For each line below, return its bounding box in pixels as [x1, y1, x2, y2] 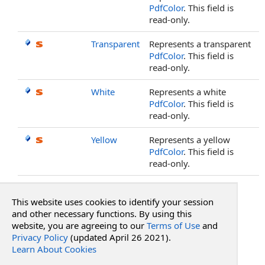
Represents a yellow [149, 134, 230, 146]
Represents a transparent [149, 38, 251, 50]
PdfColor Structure [18, 248, 93, 260]
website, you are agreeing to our [12, 219, 147, 231]
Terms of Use [147, 219, 200, 231]
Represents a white [149, 86, 226, 98]
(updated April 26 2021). [68, 231, 171, 243]
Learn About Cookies [12, 243, 96, 255]
